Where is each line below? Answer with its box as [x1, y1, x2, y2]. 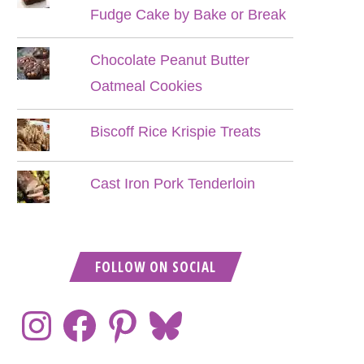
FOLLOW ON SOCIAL [94, 258, 216, 276]
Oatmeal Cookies [90, 78, 203, 94]
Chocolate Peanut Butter [90, 52, 250, 68]
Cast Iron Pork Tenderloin [90, 175, 256, 192]
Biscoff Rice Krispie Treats [90, 123, 262, 140]
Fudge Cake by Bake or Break [90, 6, 287, 23]
